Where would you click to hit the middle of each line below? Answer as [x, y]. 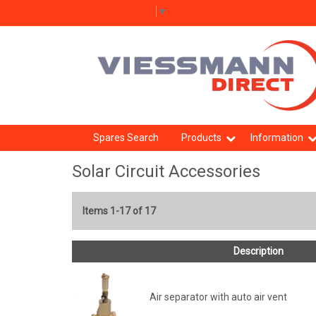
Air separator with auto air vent [218, 297]
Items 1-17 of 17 [119, 211]
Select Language [117, 11]
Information [276, 138]
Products [201, 138]
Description [258, 251]
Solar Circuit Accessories [166, 171]
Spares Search [126, 138]
